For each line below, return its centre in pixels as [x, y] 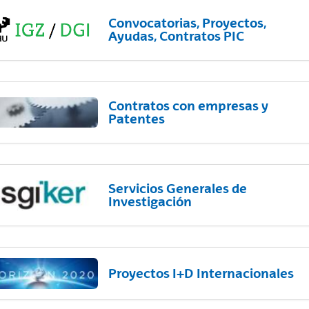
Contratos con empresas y [188, 106]
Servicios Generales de [177, 188]
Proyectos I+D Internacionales [201, 273]
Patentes [136, 119]
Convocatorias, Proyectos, [187, 23]
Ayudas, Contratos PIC [176, 36]
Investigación [150, 201]
